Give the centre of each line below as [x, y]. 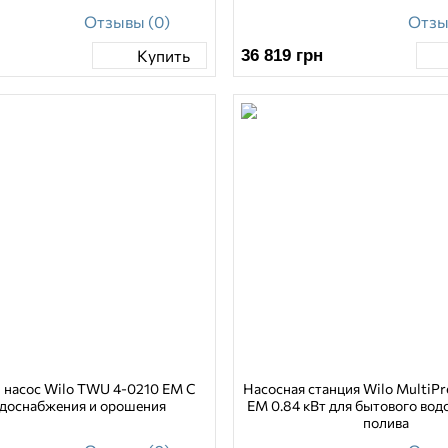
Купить [163, 55]
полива [386, 423]
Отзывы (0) [126, 22]
